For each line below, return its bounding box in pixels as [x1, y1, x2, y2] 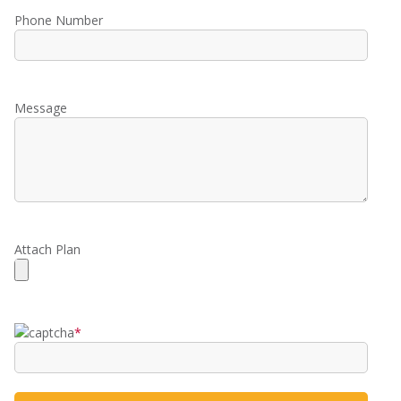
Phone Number [14, 11, 103, 29]
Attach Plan [14, 241, 81, 259]
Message [14, 98, 67, 116]
